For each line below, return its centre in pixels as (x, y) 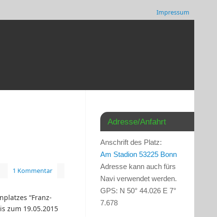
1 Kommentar (32, 171)
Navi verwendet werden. (139, 179)
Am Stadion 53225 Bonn (139, 155)
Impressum (173, 12)
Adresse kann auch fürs (138, 167)
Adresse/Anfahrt (137, 122)
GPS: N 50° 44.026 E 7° (138, 191)
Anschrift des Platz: (131, 142)
